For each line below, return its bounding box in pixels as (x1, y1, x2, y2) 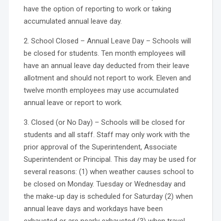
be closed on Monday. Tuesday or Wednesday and (23, 179, 185, 188)
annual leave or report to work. (23, 98, 122, 107)
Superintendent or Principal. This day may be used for (23, 154, 196, 164)
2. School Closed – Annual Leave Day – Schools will (23, 36, 191, 45)
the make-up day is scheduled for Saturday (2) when (23, 191, 193, 201)
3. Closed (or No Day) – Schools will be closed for (23, 117, 185, 127)
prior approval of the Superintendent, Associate (23, 142, 177, 151)
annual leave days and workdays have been (23, 204, 163, 213)
